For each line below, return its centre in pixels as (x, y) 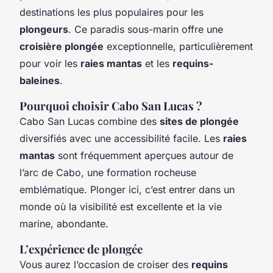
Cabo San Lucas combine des (90, 121)
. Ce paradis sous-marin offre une (146, 29)
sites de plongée (199, 121)
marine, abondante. (64, 223)
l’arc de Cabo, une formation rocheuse (108, 172)
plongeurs (44, 29)
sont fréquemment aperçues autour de (144, 155)
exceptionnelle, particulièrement (178, 46)
